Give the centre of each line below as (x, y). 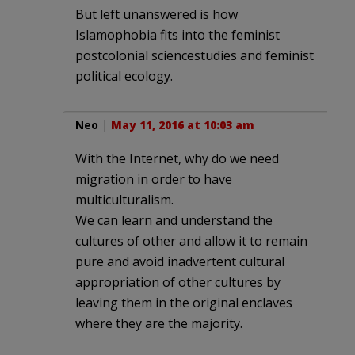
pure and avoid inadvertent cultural (180, 262)
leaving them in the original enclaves (184, 303)
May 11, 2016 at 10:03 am (183, 125)
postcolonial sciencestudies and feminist (195, 56)
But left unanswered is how (157, 15)
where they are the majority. (159, 324)
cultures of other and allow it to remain (191, 241)
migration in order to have (154, 179)
